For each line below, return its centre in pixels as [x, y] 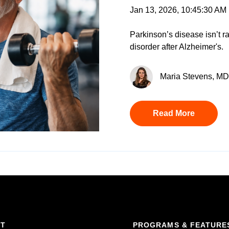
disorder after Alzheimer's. [177, 47]
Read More [174, 113]
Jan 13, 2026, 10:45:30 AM [178, 10]
